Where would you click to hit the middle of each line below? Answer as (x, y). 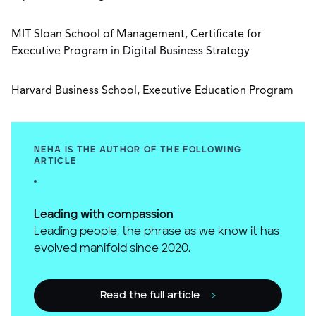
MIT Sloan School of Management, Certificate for (136, 35)
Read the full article (150, 295)
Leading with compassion (104, 214)
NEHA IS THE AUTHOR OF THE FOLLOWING (138, 150)
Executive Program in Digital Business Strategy (133, 51)
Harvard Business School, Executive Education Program (152, 91)
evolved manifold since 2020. (112, 248)
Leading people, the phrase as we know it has (157, 231)
